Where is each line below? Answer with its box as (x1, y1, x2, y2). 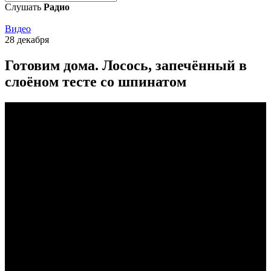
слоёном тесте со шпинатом (5, 73, 186, 90)
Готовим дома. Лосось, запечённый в (5, 57, 247, 73)
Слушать (5, 2, 44, 12)
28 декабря (5, 34, 49, 45)
